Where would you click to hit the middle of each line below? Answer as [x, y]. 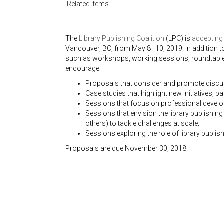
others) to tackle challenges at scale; [142, 123]
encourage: [83, 68]
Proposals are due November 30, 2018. [127, 148]
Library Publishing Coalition [122, 38]
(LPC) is [178, 38]
